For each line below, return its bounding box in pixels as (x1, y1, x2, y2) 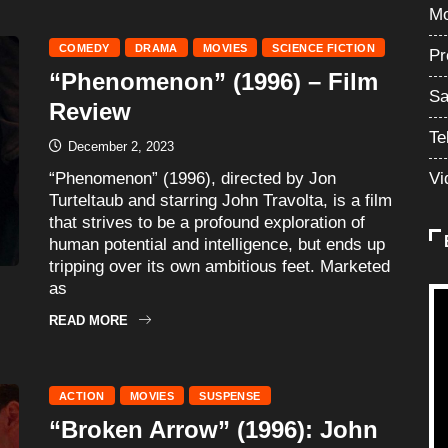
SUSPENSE (199, 389, 261, 402)
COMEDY (59, 41, 110, 54)
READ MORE (49, 312, 128, 328)
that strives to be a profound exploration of (49, 212, 365, 232)
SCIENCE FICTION (272, 41, 376, 54)
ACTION (59, 389, 105, 402)
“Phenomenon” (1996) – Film (49, 67, 378, 95)
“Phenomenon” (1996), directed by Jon (49, 168, 336, 188)
